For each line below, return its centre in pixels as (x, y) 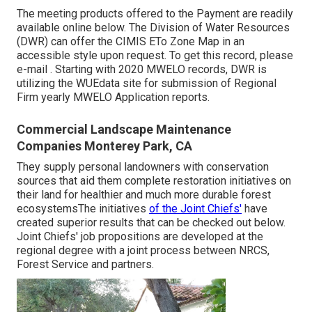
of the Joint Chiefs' (195, 209)
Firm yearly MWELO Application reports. (113, 97)
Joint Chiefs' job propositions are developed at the (140, 237)
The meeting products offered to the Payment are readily (155, 14)
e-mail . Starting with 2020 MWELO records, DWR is (142, 70)
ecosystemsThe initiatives (83, 209)
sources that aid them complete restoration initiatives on (154, 181)
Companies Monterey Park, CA (104, 146)
